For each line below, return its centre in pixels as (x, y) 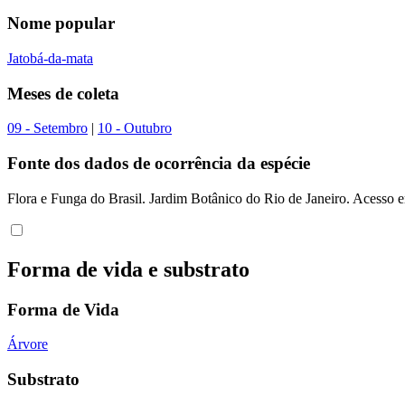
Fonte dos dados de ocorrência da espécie (159, 164)
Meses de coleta (63, 93)
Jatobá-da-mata (50, 58)
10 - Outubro (135, 128)
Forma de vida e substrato (128, 269)
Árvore (28, 344)
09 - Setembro (47, 128)
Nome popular (61, 24)
